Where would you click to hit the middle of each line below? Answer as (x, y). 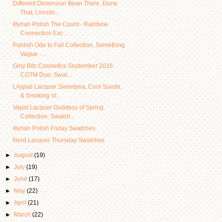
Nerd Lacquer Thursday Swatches (58, 140)
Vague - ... (33, 54)
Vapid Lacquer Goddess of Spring (58, 108)
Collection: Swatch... (47, 117)
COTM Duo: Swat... (46, 75)
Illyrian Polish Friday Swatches (54, 129)
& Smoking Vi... (40, 96)
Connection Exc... (44, 33)
